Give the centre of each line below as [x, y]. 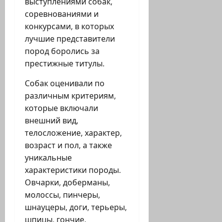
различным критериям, [70, 96]
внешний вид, [52, 121]
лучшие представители [70, 39]
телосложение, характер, [73, 133]
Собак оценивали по [65, 83]
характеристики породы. [73, 170]
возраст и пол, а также [68, 145]
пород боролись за [62, 51]
